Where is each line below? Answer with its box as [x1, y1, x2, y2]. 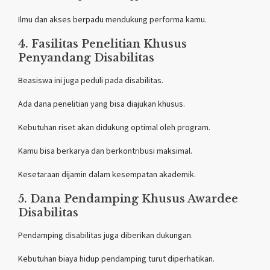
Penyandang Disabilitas [18, 51, 154, 64]
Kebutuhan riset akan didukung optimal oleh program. [18, 121, 210, 133]
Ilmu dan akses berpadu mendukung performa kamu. [18, 13, 207, 25]
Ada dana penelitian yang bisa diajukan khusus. [18, 98, 185, 109]
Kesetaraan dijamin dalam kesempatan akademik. [18, 168, 196, 180]
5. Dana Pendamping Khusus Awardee [18, 192, 238, 206]
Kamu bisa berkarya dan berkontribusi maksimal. [18, 145, 192, 156]
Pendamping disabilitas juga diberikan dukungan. [18, 229, 193, 240]
